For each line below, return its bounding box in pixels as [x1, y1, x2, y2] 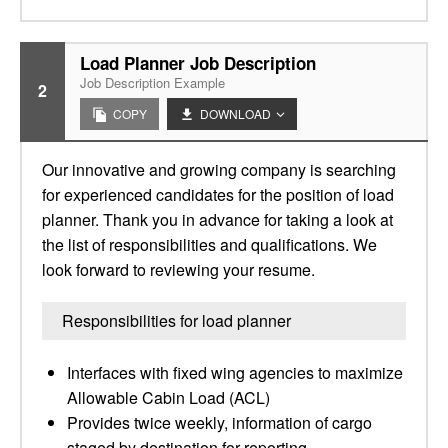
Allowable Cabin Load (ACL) [67, 386, 270, 409]
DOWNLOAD [200, 105, 271, 122]
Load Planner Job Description [80, 51, 316, 75]
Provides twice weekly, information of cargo [67, 411, 372, 434]
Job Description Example [80, 73, 225, 92]
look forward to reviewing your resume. [42, 258, 315, 281]
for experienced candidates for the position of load [42, 183, 394, 206]
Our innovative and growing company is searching [42, 158, 396, 181]
